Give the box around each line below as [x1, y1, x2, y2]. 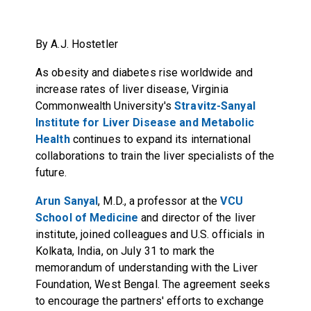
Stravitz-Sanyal [174, 99, 255, 112]
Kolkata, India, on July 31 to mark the [35, 244, 215, 258]
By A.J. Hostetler [35, 37, 118, 51]
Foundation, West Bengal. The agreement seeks [35, 277, 271, 291]
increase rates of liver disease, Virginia [35, 82, 228, 96]
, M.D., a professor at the [98, 194, 221, 208]
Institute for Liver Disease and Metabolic [35, 115, 254, 129]
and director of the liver [138, 210, 256, 224]
